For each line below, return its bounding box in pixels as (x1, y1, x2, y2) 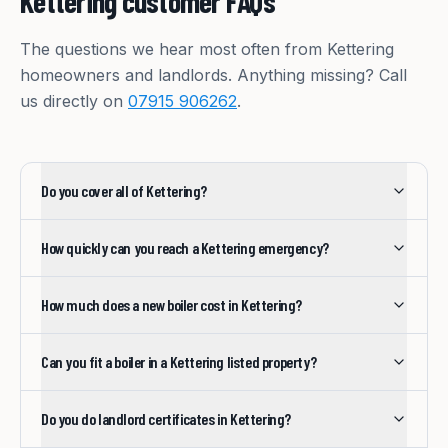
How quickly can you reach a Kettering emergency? (41, 238, 329, 258)
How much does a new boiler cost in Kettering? (41, 295, 302, 315)
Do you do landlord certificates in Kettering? (41, 409, 291, 429)
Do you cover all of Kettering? (41, 181, 207, 201)
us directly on (20, 91, 128, 112)
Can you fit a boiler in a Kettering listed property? (41, 352, 317, 372)
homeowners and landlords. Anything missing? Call (20, 65, 407, 86)
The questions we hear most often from (20, 39, 327, 60)
